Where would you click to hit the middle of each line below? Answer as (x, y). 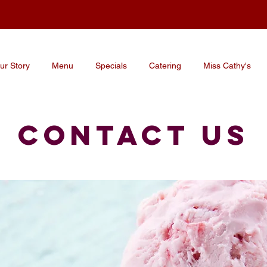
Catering (165, 66)
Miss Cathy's (227, 66)
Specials (111, 66)
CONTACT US (134, 135)
